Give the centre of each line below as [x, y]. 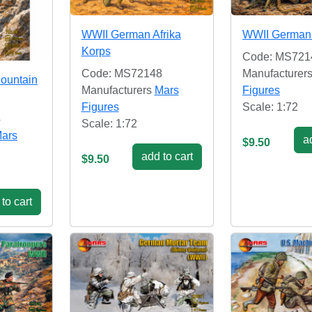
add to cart [167, 157]
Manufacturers [118, 91]
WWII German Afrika [131, 35]
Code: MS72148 [122, 74]
